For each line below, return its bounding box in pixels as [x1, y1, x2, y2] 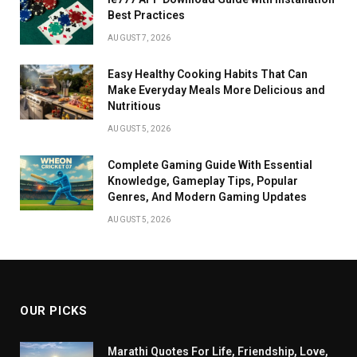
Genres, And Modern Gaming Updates [108, 190, 307, 203]
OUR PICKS [20, 303, 88, 318]
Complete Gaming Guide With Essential [108, 158, 312, 171]
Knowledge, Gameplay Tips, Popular [108, 174, 298, 187]
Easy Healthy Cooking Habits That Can [108, 67, 308, 80]
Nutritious [108, 99, 161, 112]
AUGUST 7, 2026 [108, 33, 171, 42]
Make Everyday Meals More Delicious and [108, 83, 325, 96]
